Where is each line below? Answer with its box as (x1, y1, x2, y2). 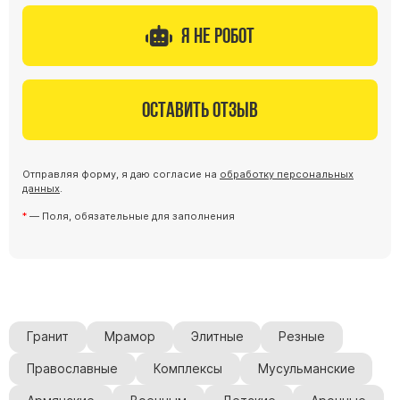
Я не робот (181, 22, 254, 47)
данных (22, 181, 60, 195)
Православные (26, 362, 118, 377)
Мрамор (104, 329, 155, 345)
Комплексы (153, 362, 222, 377)
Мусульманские (257, 362, 355, 377)
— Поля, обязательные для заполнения (27, 209, 235, 222)
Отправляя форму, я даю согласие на (22, 167, 220, 180)
